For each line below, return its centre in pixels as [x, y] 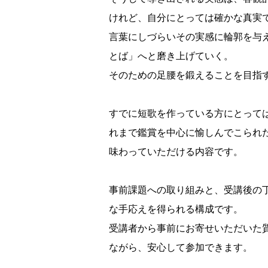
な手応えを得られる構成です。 [176, 209]
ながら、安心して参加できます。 [181, 248]
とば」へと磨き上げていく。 [171, 56]
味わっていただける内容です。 [176, 152]
